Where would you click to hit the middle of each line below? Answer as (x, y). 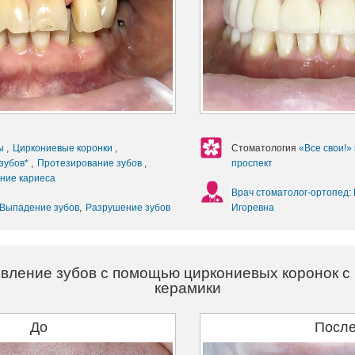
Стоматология (265, 148)
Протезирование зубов (91, 163)
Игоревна (252, 207)
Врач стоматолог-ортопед (290, 192)
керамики (187, 288)
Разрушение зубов (128, 207)
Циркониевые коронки (64, 148)
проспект (252, 163)
